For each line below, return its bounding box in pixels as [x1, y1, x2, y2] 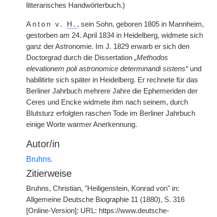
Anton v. [26, 20, 67, 28]
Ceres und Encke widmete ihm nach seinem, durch [26, 98, 188, 106]
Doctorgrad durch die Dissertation [26, 54, 134, 62]
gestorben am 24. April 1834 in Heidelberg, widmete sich [26, 31, 203, 39]
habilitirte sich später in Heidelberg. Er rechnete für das [26, 76, 198, 84]
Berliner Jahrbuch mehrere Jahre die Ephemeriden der [26, 87, 198, 95]
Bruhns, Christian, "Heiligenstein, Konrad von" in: [26, 185, 179, 192]
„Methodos [134, 54, 168, 62]
